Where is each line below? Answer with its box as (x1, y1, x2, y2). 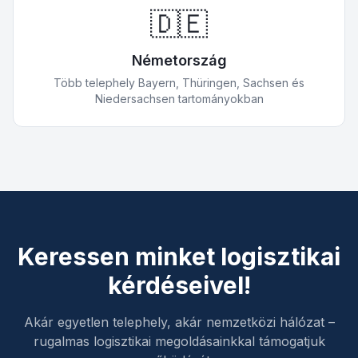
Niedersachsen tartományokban (94, 92, 264, 105)
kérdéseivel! (107, 271, 251, 300)
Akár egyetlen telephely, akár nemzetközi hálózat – (23, 314, 335, 330)
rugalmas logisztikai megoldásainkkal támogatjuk (33, 333, 325, 349)
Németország (131, 52, 227, 69)
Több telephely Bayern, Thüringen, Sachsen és (54, 76, 304, 89)
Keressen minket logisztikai (18, 242, 340, 271)
